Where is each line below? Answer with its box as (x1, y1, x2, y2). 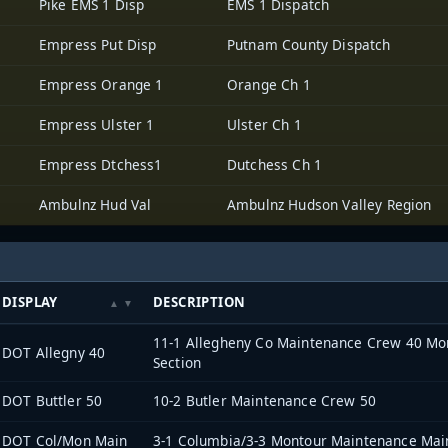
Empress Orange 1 (39, 74, 164, 94)
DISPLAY (2, 293, 58, 312)
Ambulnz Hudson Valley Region (227, 194, 432, 214)
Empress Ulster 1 (39, 114, 155, 134)
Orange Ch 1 (227, 74, 311, 94)
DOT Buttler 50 (2, 391, 103, 411)
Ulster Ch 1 (227, 114, 302, 134)
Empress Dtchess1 (39, 154, 163, 174)
